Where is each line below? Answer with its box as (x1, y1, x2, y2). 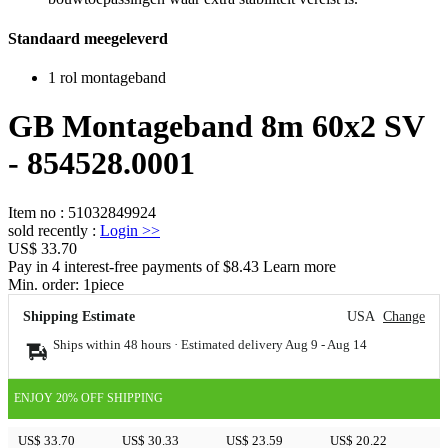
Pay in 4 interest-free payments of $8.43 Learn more (8, 257, 336, 275)
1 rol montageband (48, 68, 166, 86)
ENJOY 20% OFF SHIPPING (14, 391, 163, 406)
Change (383, 308, 425, 324)
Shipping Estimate (23, 308, 135, 324)
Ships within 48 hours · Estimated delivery (53, 336, 285, 352)
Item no (8, 203, 56, 221)
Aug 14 (327, 336, 367, 352)
